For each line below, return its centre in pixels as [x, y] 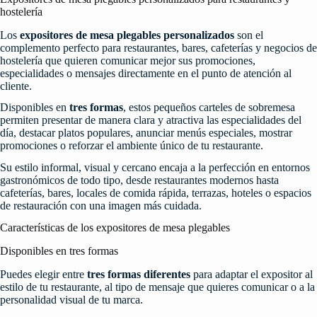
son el [249, 35]
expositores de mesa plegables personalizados [127, 35]
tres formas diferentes [139, 274]
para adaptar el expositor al [252, 274]
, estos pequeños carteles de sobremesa [209, 108]
